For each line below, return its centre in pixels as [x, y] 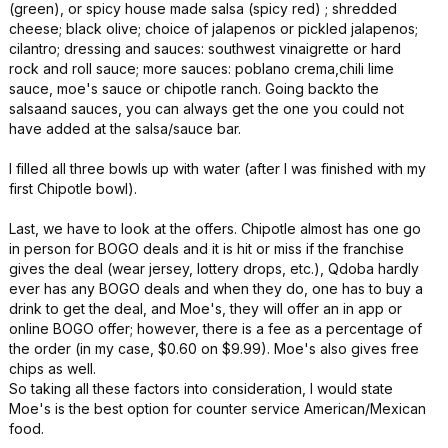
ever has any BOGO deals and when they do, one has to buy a [216, 288]
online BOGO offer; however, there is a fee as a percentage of [215, 328]
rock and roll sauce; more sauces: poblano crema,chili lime [201, 68]
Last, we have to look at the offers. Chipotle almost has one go [215, 228]
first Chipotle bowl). [73, 188]
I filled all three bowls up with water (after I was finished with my [217, 168]
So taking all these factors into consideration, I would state [201, 388]
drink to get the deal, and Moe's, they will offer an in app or [205, 308]
